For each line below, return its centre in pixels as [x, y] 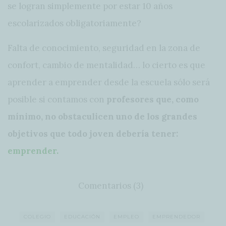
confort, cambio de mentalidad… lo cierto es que [106, 65]
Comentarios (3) [110, 185]
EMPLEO [126, 216]
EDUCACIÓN [82, 216]
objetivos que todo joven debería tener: [93, 133]
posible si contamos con [57, 99]
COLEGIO [37, 216]
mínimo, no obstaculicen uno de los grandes [102, 116]
